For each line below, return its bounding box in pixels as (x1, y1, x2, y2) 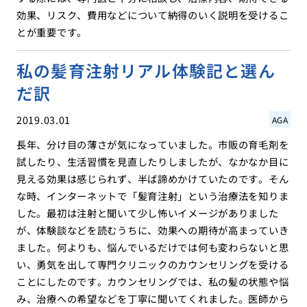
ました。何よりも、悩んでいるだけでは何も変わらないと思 (16, 240, 289, 255)
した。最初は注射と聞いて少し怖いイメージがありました (16, 206, 279, 221)
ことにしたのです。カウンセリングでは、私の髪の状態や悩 (16, 274, 289, 289)
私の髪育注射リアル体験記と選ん (16, 58, 275, 83)
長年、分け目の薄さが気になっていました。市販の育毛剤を (16, 137, 289, 152)
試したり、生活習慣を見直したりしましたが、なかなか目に (16, 154, 289, 169)
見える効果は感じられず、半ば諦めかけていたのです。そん (16, 171, 289, 186)
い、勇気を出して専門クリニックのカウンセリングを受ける (16, 257, 289, 272)
